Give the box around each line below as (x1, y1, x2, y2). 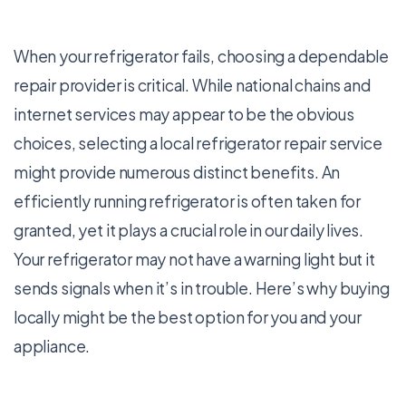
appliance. (14, 336, 91, 356)
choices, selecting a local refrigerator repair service (14, 133, 382, 153)
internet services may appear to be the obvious (14, 104, 354, 124)
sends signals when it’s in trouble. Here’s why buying (14, 278, 390, 298)
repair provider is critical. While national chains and (14, 75, 371, 95)
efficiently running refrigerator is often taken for (14, 191, 362, 211)
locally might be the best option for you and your (14, 307, 362, 327)
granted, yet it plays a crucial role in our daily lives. (14, 220, 364, 240)
